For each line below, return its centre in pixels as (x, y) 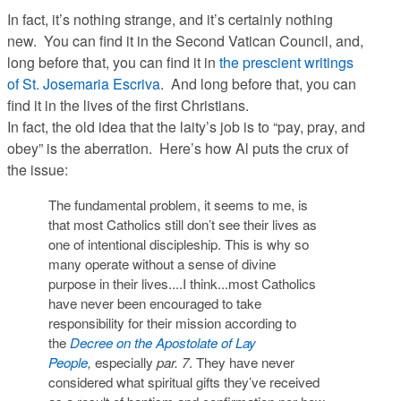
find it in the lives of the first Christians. (130, 106)
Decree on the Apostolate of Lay (162, 343)
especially (124, 363)
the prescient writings (286, 63)
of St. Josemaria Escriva (84, 84)
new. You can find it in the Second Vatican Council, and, (185, 41)
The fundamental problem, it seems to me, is (178, 205)
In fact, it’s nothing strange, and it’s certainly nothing (170, 20)
